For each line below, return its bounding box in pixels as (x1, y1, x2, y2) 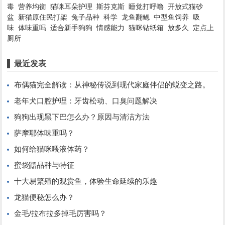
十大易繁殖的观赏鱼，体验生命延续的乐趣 (14, 177, 158, 185)
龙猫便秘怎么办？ (14, 193, 75, 201)
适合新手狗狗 (50, 24, 93, 32)
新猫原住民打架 (18, 13, 68, 21)
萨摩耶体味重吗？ (14, 129, 75, 137)
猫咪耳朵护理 (50, 3, 93, 11)
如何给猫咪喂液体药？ (14, 145, 90, 153)
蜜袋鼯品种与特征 (14, 161, 75, 169)
